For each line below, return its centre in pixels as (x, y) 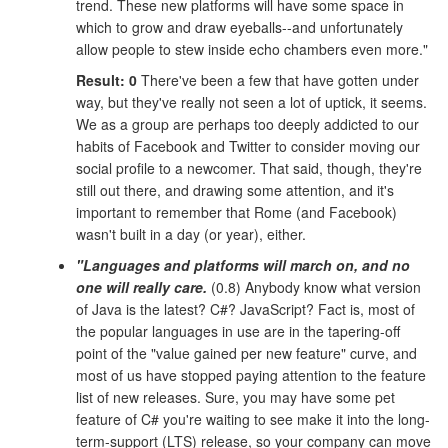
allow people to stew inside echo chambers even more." (252, 49)
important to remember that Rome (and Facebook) (236, 211)
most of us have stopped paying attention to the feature (251, 374)
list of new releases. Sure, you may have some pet (235, 396)
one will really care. (141, 286)
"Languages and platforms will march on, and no (243, 264)
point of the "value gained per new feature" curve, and (246, 352)
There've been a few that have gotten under (278, 79)
